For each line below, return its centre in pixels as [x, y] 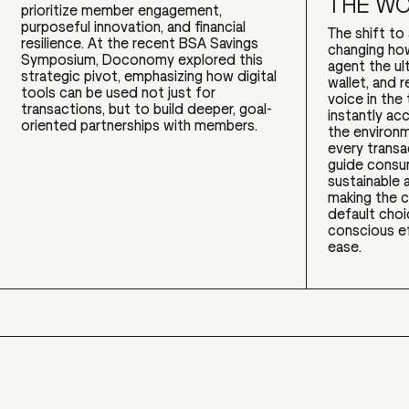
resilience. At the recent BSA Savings [140, 42]
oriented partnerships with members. [140, 125]
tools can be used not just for [119, 92]
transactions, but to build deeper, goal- [147, 108]
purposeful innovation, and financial [134, 26]
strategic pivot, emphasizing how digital [149, 75]
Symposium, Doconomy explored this [142, 59]
